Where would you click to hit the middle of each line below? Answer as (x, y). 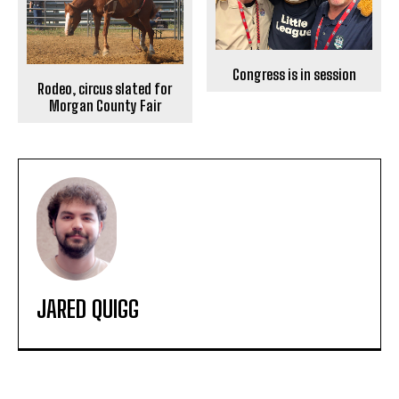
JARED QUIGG (88, 309)
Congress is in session (294, 75)
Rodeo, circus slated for (105, 89)
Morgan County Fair (105, 106)
